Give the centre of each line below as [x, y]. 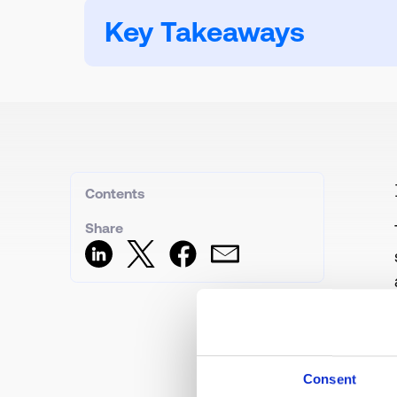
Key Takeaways [205, 31]
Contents [114, 193]
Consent [330, 379]
